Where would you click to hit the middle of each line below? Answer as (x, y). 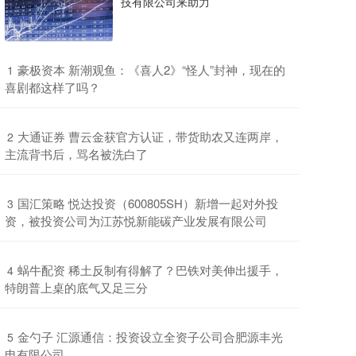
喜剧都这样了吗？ (52, 87)
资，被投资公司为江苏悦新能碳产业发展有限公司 (136, 221)
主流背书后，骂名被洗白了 (76, 154)
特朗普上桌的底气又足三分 (76, 288)
